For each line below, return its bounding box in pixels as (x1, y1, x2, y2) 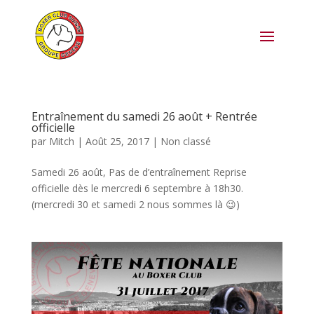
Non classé (160, 135, 211, 148)
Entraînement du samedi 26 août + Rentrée (31, 109, 257, 124)
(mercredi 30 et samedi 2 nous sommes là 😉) (31, 198, 240, 211)
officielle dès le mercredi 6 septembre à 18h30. (31, 182, 243, 195)
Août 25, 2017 (85, 135, 149, 148)
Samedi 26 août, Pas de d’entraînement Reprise (31, 165, 247, 179)
